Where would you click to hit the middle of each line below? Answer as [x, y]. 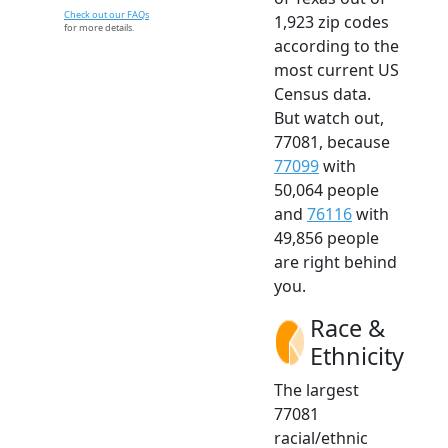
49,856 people [326, 237]
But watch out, [329, 117]
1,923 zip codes [331, 21]
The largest [316, 389]
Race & [347, 327]
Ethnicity [357, 355]
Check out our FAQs [106, 14]
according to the [336, 45]
